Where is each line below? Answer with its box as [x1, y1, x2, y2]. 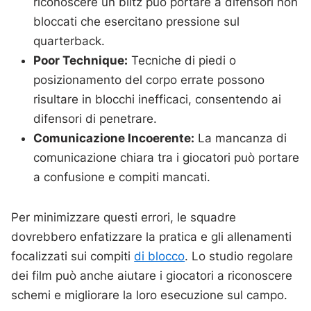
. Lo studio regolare [185, 249, 294, 264]
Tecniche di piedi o [128, 53, 237, 68]
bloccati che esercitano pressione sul [33, 15, 240, 29]
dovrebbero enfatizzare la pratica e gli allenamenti [11, 230, 292, 244]
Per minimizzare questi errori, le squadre [11, 210, 237, 225]
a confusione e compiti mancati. [33, 170, 211, 185]
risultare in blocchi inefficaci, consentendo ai [33, 92, 282, 107]
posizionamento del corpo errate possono [33, 73, 265, 87]
